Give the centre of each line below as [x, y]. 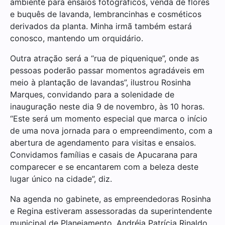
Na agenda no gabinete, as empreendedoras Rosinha [110, 199]
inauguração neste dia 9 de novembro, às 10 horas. [107, 106]
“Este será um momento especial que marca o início [109, 118]
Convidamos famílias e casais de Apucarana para [104, 154]
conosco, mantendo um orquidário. [77, 38]
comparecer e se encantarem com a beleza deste [104, 166]
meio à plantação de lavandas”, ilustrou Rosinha [100, 82]
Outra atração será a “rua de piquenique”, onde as [104, 58]
